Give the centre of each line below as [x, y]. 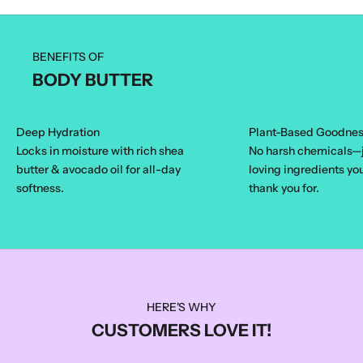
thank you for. [284, 188]
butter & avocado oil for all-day [98, 170]
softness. [40, 188]
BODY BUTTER [93, 80]
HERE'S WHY [181, 307]
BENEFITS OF [68, 57]
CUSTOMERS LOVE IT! [181, 331]
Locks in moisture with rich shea [100, 151]
